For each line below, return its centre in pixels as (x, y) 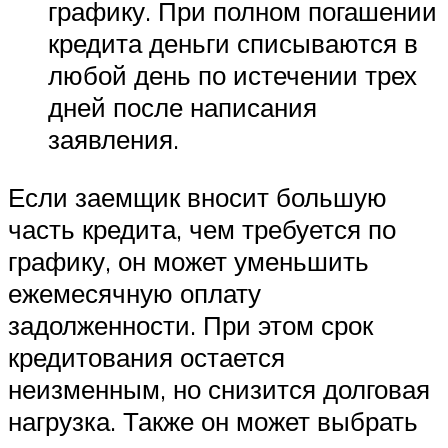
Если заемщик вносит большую (197, 197)
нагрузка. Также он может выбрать (213, 421)
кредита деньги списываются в (233, 43)
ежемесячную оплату (134, 293)
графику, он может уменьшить (188, 261)
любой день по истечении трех (232, 75)
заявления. (113, 139)
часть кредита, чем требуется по (202, 229)
